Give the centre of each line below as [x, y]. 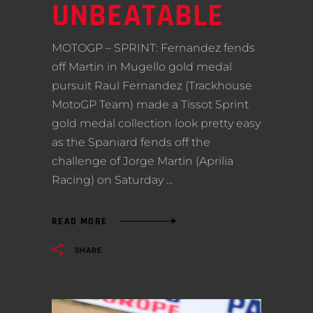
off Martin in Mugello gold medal [142, 67]
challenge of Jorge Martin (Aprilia [143, 161]
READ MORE [80, 221]
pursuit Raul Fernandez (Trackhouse [152, 86]
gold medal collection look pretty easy [156, 124]
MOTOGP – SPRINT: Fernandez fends [153, 48]
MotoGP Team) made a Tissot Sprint [150, 105]
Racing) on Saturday [109, 180]
